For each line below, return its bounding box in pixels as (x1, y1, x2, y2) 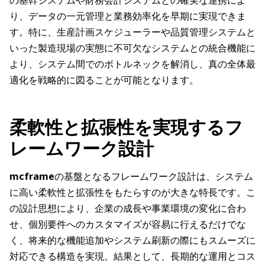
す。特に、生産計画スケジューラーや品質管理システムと (9, 25, 256, 39)
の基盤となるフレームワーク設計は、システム (54, 170, 253, 183)
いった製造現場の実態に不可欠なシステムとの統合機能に (9, 41, 256, 55)
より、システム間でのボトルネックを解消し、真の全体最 (9, 57, 256, 71)
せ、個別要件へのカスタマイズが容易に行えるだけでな (9, 218, 246, 231)
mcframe (9, 170, 54, 183)
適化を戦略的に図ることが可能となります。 (9, 73, 199, 87)
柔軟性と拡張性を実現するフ (9, 115, 243, 140)
